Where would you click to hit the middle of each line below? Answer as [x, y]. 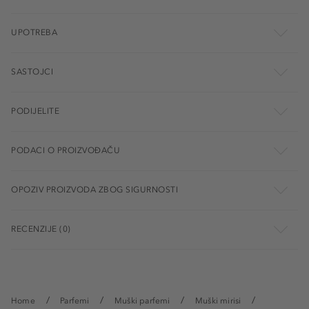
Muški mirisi [218, 300]
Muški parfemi [142, 300]
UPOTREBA [34, 32]
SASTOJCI [32, 71]
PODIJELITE [35, 111]
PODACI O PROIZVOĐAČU [66, 150]
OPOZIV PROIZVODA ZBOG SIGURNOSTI [94, 189]
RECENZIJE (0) [41, 229]
